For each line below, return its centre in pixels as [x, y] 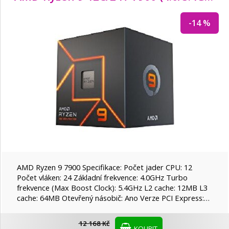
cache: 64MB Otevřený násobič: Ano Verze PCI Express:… [113, 198]
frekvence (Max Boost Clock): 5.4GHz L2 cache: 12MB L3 [112, 188]
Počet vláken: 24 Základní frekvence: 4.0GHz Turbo [102, 178]
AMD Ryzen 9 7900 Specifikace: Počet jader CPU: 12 [105, 167]
